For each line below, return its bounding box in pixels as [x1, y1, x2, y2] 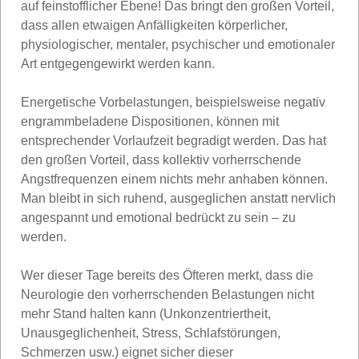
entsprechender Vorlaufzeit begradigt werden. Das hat [21, 133, 326, 147]
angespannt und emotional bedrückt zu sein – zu [21, 210, 296, 224]
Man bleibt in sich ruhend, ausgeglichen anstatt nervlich [21, 191, 336, 205]
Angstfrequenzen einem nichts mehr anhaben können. [21, 171, 328, 186]
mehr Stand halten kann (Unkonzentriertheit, [21, 306, 271, 321]
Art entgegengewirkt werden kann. [21, 56, 215, 71]
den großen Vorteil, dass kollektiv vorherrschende [21, 152, 301, 167]
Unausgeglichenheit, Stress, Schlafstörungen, [21, 325, 280, 340]
